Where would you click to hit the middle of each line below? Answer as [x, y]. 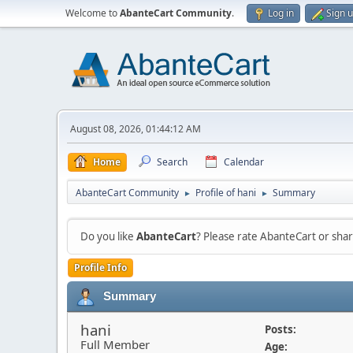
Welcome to [93, 13]
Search [172, 162]
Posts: [280, 329]
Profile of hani [226, 193]
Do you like [108, 236]
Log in [281, 13]
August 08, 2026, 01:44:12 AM [136, 129]
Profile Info [100, 268]
